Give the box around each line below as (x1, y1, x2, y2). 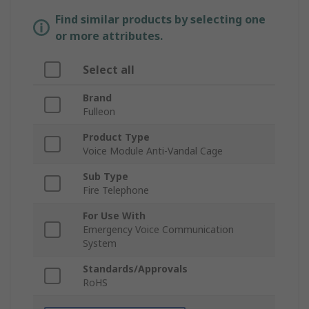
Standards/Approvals (83, 262, 188, 276)
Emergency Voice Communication (83, 223, 234, 237)
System (83, 237, 117, 250)
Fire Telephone (83, 183, 149, 197)
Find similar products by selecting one (55, 12, 266, 28)
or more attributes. (55, 28, 163, 44)
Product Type (83, 130, 150, 144)
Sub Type (83, 170, 128, 183)
